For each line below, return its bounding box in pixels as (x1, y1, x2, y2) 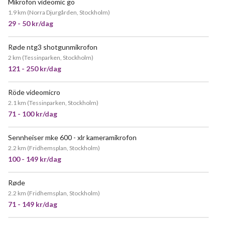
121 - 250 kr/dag (8, 64, 61, 73)
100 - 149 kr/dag (8, 155, 61, 163)
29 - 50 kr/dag (8, 19, 53, 28)
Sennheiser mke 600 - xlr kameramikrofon (8, 133, 137, 142)
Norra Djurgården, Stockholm (29, 9, 108, 16)
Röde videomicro (8, 88, 60, 96)
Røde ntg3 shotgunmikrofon (8, 43, 97, 51)
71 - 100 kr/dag (8, 109, 57, 118)
